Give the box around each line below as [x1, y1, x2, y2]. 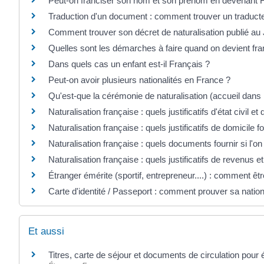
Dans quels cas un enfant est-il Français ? [48, 59, 210, 69]
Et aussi [28, 226, 64, 237]
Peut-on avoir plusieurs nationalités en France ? [48, 75, 230, 85]
